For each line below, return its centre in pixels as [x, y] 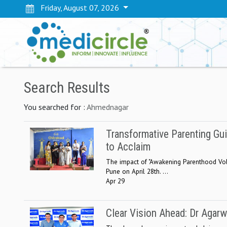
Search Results [67, 87]
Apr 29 [115, 181]
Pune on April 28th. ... [137, 171]
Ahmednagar [108, 107]
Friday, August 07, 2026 [78, 8]
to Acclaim [128, 146]
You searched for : [55, 107]
